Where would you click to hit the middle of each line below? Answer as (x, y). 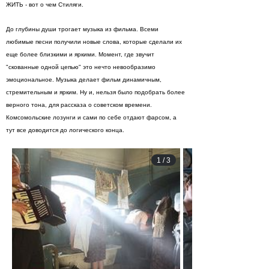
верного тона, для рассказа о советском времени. (79, 105)
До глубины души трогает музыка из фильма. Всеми (82, 29)
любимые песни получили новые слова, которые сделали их (94, 42)
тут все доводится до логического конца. (65, 130)
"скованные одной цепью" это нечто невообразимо (81, 67)
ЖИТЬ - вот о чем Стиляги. (45, 5)
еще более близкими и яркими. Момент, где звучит (80, 54)
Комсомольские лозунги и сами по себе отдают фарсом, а (91, 117)
